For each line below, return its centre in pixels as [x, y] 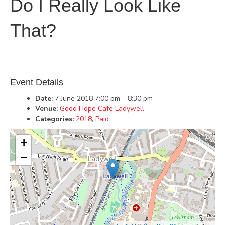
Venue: [46, 109]
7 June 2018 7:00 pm [87, 99]
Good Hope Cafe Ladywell [102, 109]
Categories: [54, 119]
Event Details [37, 82]
